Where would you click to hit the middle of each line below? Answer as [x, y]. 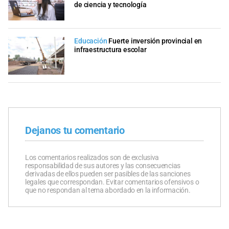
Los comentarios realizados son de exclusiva [92, 157]
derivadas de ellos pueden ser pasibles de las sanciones [108, 174]
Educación [91, 41]
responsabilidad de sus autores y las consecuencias [103, 165]
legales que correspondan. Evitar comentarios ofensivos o [112, 182]
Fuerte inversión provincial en [155, 41]
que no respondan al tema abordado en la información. [108, 190]
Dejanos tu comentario [75, 130]
